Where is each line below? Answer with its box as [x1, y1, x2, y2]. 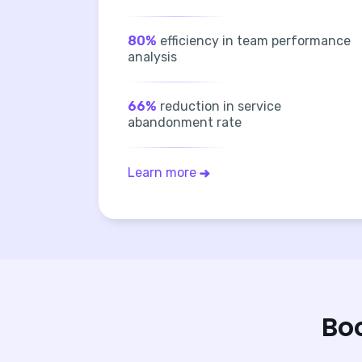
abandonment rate [128, 114, 242, 130]
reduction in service [157, 98, 281, 114]
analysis [128, 48, 177, 65]
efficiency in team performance [157, 32, 351, 48]
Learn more [128, 164, 196, 180]
